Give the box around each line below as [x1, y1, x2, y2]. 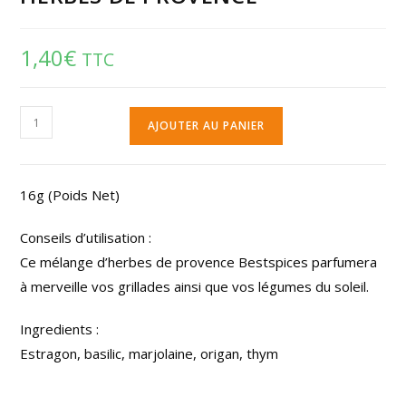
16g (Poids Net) [20, 186, 121, 205]
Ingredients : [20, 320, 100, 339]
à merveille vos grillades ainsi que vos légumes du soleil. [20, 277, 370, 296]
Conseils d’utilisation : [20, 228, 152, 247]
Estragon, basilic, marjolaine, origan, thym [20, 344, 279, 363]
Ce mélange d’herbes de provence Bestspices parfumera [20, 253, 378, 272]
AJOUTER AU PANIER [148, 118, 266, 134]
